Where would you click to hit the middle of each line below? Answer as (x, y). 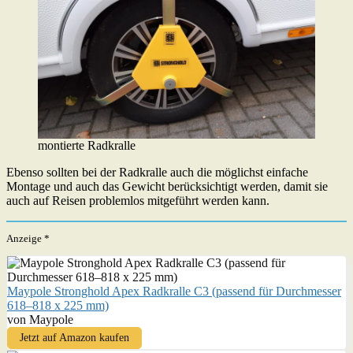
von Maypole (40, 320)
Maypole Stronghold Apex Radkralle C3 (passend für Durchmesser (174, 292)
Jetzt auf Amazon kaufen (74, 338)
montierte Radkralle (87, 146)
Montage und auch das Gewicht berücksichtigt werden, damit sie (167, 187)
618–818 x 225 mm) (58, 306)
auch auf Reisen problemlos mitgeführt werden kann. (138, 201)
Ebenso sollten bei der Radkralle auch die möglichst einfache (157, 173)
